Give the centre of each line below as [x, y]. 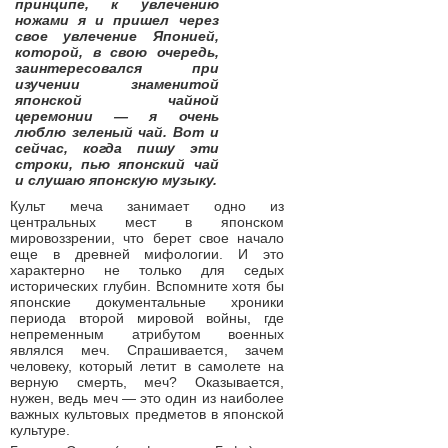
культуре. [40, 430]
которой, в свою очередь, [117, 52]
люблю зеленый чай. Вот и [117, 132]
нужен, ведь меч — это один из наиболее [147, 398]
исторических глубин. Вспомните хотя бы [147, 286]
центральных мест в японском [147, 222]
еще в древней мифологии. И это [147, 254]
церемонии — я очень [117, 116]
